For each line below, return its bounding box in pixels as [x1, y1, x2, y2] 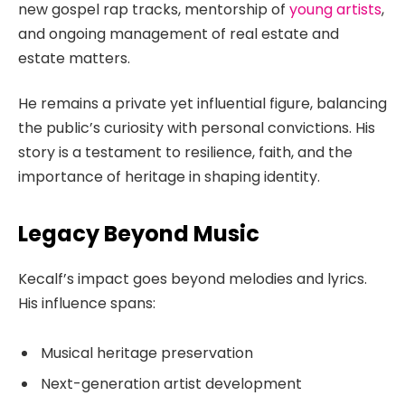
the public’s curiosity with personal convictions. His [18, 117, 375, 138]
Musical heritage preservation [41, 343, 253, 364]
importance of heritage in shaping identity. [18, 165, 320, 187]
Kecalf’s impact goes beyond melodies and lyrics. [18, 268, 367, 290]
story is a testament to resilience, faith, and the [18, 141, 353, 163]
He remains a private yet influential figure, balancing [18, 92, 387, 114]
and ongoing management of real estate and [18, 24, 339, 45]
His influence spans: [18, 293, 155, 315]
